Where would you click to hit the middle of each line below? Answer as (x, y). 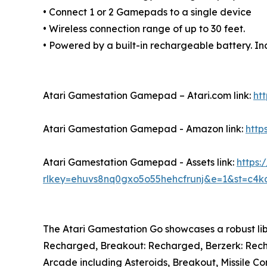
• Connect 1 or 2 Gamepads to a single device (147, 12)
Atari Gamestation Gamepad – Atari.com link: (148, 95)
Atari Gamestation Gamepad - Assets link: (140, 162)
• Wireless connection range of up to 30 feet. (144, 28)
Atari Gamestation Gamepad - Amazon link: (144, 128)
